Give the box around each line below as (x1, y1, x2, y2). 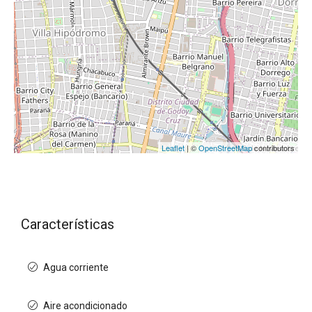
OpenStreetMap (198, 142, 252, 153)
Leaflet (162, 142, 185, 153)
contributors (252, 142, 295, 153)
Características (21, 216, 114, 233)
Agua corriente (43, 262, 109, 273)
